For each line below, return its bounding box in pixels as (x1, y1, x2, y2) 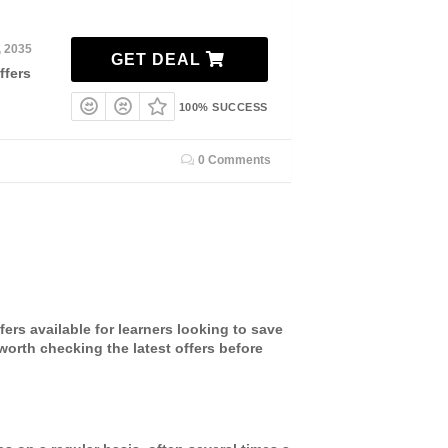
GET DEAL (110, 51, 206, 69)
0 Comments (195, 152, 271, 167)
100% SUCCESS (178, 101, 268, 114)
